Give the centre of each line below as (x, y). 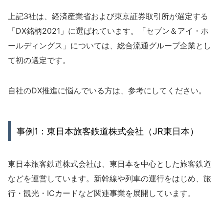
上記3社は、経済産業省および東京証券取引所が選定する (108, 16)
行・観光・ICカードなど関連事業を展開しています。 (102, 193)
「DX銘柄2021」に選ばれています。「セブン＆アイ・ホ (108, 31)
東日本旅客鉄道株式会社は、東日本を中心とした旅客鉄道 (109, 164)
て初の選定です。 (39, 60)
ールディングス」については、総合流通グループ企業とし (109, 45)
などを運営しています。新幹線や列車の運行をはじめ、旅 (109, 178)
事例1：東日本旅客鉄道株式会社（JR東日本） (108, 131)
